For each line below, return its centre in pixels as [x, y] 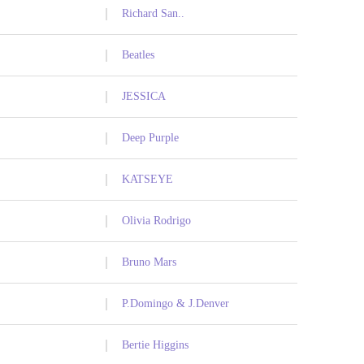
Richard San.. [153, 14]
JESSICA [144, 97]
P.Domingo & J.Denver [175, 304]
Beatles [138, 55]
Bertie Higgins [155, 345]
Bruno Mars [149, 262]
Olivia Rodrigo [156, 221]
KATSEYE [147, 180]
